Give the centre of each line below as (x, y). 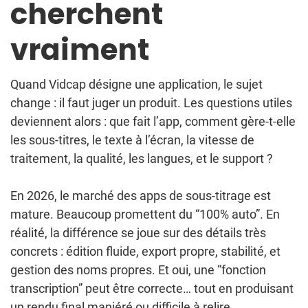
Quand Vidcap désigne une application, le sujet (136, 85)
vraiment (80, 50)
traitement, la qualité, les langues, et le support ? (142, 159)
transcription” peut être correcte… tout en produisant (152, 289)
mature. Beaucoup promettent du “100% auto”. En (145, 214)
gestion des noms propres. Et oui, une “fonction (138, 270)
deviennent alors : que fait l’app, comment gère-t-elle (153, 122)
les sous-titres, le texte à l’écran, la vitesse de (132, 140)
